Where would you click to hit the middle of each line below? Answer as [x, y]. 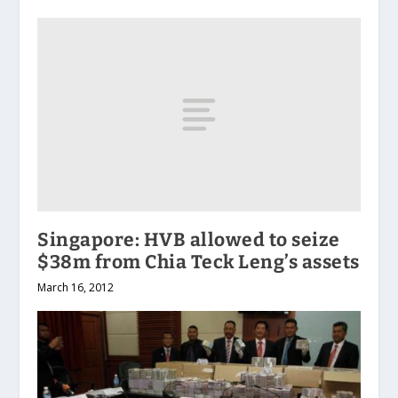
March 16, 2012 [76, 287]
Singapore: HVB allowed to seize [189, 239]
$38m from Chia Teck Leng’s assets [199, 262]
